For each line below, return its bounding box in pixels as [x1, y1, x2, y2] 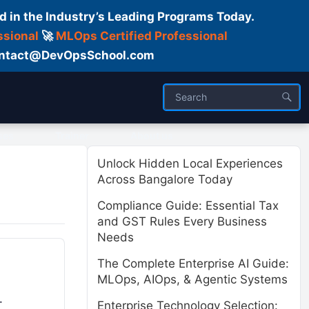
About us [130, 130, 173, 141]
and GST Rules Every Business [97, 215, 267, 228]
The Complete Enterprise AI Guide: [97, 257, 289, 270]
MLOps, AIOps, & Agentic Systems [97, 272, 288, 286]
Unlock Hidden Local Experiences [97, 157, 283, 170]
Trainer [55, 130, 89, 141]
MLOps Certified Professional [55, 29, 228, 43]
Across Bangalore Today [97, 172, 232, 186]
